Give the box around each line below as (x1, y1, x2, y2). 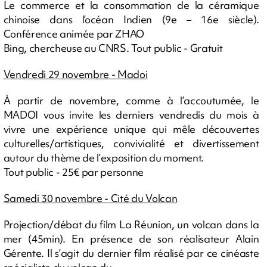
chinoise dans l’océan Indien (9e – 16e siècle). (3, 12, 259, 26)
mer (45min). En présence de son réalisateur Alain (3, 231, 259, 246)
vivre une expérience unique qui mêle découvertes (3, 122, 259, 136)
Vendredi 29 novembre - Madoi (3, 67, 148, 81)
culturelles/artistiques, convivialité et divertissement (3, 136, 259, 150)
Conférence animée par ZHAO (3, 26, 145, 41)
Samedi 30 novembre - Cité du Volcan (3, 191, 178, 205)
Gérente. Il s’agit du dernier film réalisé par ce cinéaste (3, 246, 259, 260)
